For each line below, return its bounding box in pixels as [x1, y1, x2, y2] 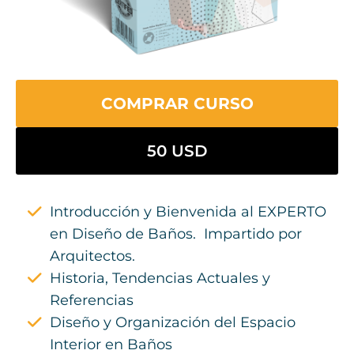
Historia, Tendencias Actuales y [50, 269, 270, 288]
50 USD [146, 141, 208, 161]
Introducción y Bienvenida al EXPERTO [50, 203, 330, 221]
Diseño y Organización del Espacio [50, 314, 296, 332]
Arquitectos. [50, 247, 135, 265]
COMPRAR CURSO [100, 94, 254, 114]
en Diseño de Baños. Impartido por [50, 225, 302, 243]
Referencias [50, 292, 134, 310]
